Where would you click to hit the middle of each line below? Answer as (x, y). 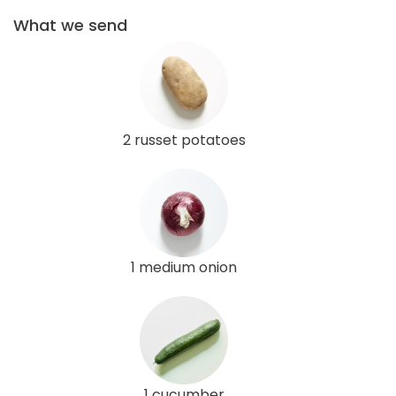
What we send (70, 25)
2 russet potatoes (184, 140)
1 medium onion (184, 267)
